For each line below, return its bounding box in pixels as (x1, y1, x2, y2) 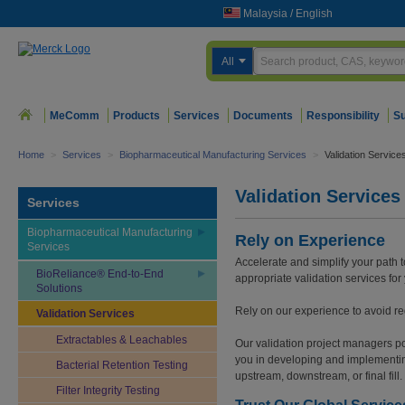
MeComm (50, 109, 99, 122)
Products (113, 109, 160, 122)
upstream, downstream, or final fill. (235, 370, 402, 382)
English (296, 7, 333, 20)
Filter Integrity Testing (56, 384, 160, 397)
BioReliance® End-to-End (36, 268, 164, 280)
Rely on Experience (235, 231, 385, 250)
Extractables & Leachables (56, 334, 187, 346)
